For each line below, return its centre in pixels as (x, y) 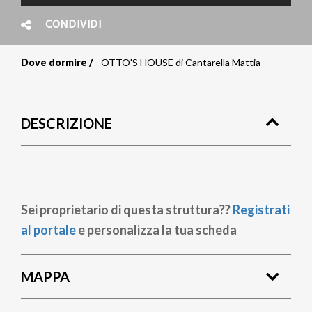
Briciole (67, 79)
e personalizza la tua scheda (156, 230)
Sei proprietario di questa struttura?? (127, 210)
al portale (48, 230)
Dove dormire (54, 62)
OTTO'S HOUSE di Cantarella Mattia (181, 62)
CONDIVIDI (73, 25)
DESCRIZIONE (67, 123)
